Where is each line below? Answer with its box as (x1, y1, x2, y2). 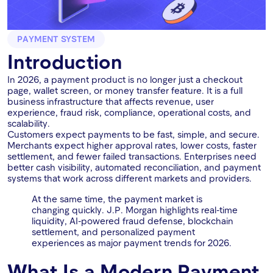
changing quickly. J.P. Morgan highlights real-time (32, 204, 238, 216)
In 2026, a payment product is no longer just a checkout (7, 74, 243, 85)
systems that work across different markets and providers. (7, 172, 252, 184)
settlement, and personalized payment (32, 226, 195, 238)
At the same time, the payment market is (32, 193, 202, 205)
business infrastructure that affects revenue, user (7, 96, 214, 107)
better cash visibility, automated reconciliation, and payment (7, 161, 261, 173)
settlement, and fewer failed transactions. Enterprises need (7, 151, 257, 162)
